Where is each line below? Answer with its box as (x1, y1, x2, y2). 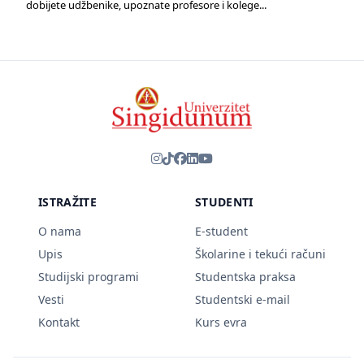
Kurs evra (195, 314, 247, 330)
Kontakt (38, 314, 80, 330)
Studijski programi (38, 269, 139, 284)
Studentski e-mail (195, 292, 290, 307)
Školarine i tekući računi (195, 246, 326, 262)
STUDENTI (195, 194, 253, 210)
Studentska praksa (195, 269, 296, 284)
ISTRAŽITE (38, 194, 97, 210)
